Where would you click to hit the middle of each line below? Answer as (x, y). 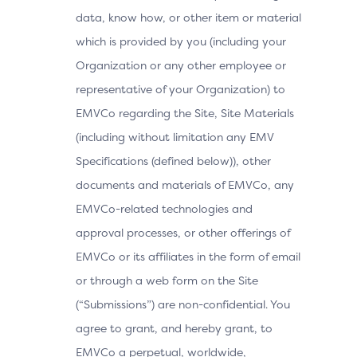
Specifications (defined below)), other (173, 161)
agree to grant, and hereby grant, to (174, 328)
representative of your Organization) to (180, 89)
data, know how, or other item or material (188, 17)
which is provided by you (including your (181, 41)
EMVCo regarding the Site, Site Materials (185, 113)
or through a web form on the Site (167, 280)
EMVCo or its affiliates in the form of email (188, 256)
